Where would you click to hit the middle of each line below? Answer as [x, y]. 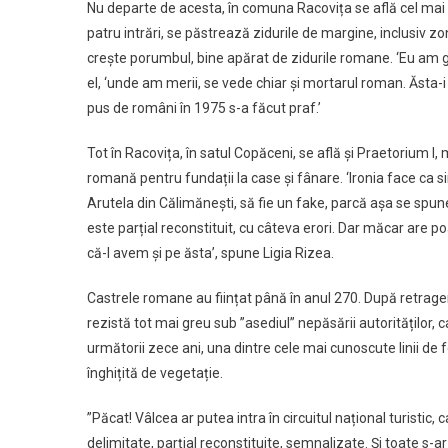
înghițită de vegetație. [155, 373]
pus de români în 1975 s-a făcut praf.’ [205, 108]
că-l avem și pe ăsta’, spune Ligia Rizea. [212, 253]
